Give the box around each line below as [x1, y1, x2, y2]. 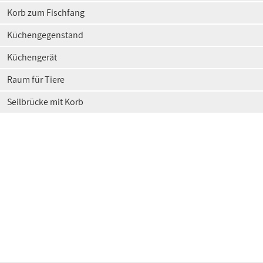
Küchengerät [7, 51, 57, 63]
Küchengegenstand [7, 29, 83, 41]
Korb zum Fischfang [7, 6, 85, 19]
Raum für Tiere [7, 73, 65, 86]
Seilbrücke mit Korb [7, 96, 83, 108]
